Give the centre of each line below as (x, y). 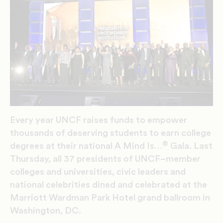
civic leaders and (151, 172)
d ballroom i (181, 198)
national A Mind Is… (120, 146)
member (183, 159)
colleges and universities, (63, 172)
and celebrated (150, 185)
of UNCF (142, 159)
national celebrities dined (64, 185)
